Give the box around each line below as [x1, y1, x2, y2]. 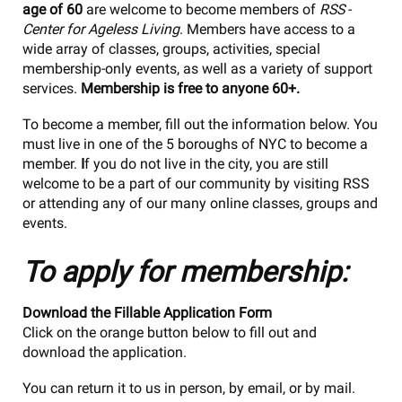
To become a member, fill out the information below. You [22, 115, 378, 133]
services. [22, 79, 81, 97]
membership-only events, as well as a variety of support [22, 59, 372, 77]
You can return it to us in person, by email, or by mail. [22, 379, 359, 397]
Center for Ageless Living [22, 20, 179, 38]
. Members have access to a [179, 20, 355, 38]
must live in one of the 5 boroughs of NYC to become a [22, 135, 368, 153]
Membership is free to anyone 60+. [81, 79, 303, 97]
